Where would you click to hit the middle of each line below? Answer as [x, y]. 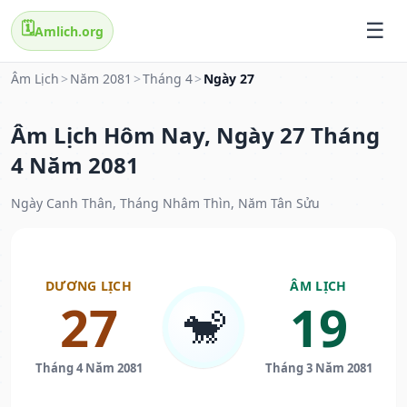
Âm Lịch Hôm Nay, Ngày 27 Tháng [195, 135]
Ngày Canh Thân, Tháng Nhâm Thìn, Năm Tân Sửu [165, 203]
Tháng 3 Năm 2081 [318, 368]
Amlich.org [69, 31]
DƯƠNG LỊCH [89, 286]
